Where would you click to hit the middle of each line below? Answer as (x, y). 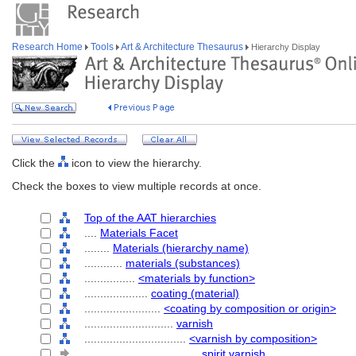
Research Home (48, 47)
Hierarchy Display (284, 47)
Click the (35, 163)
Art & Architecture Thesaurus (182, 47)
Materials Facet (139, 233)
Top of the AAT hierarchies (150, 218)
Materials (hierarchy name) (181, 248)
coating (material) (195, 293)
